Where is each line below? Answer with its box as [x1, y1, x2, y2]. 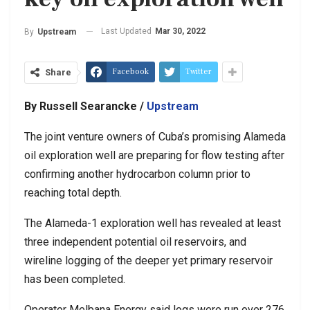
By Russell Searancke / [24, 99, 147, 113]
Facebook [112, 66, 149, 77]
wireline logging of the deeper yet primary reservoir [24, 253, 273, 267]
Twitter [185, 66, 212, 77]
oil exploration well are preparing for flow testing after [24, 148, 284, 162]
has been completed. [24, 272, 125, 286]
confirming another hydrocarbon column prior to [24, 167, 250, 181]
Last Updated [101, 26, 154, 36]
